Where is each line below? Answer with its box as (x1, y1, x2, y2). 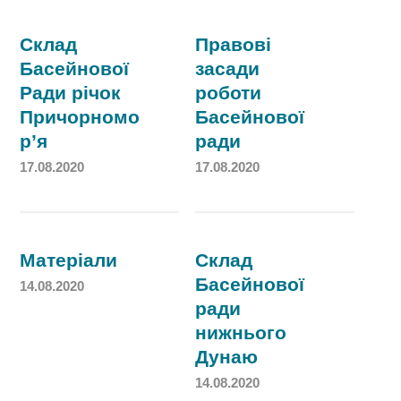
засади (195, 57, 260, 80)
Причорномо (20, 106, 141, 128)
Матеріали (20, 249, 118, 271)
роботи (195, 81, 262, 104)
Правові (195, 33, 272, 55)
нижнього (195, 321, 287, 344)
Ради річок (20, 81, 122, 104)
